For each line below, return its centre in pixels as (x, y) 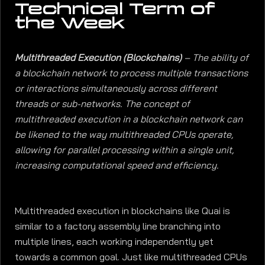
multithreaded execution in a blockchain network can (129, 119)
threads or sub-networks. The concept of (102, 104)
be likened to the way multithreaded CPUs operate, (124, 135)
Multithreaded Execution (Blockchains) (98, 58)
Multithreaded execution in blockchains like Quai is (122, 211)
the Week (70, 23)
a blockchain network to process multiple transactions (131, 73)
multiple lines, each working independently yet (114, 241)
